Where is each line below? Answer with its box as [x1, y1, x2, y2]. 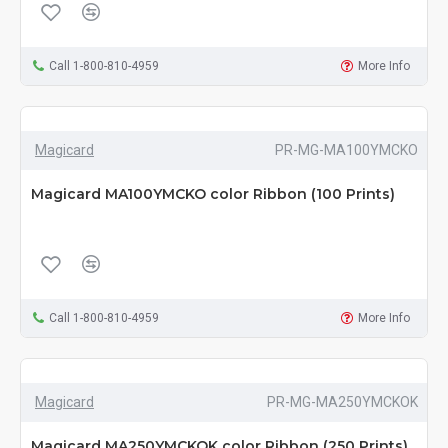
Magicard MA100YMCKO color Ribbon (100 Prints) [31, 185, 395, 204]
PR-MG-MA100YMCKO [274, 142, 418, 159]
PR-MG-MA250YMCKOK [266, 394, 418, 411]
